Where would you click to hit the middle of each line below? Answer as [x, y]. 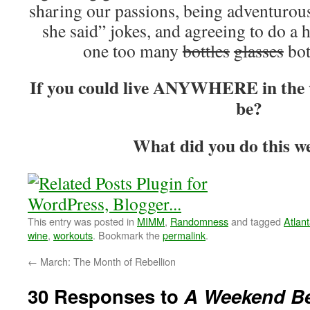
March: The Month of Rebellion [107, 261]
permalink [184, 235]
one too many [133, 51]
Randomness [199, 221]
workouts [73, 235]
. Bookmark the [128, 235]
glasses [258, 51]
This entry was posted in [82, 221]
